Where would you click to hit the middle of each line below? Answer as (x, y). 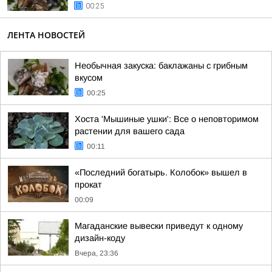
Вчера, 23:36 (97, 253)
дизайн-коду (100, 238)
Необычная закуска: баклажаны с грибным (161, 66)
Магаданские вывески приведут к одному (159, 226)
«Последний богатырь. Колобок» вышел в (161, 172)
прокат (88, 185)
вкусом (89, 78)
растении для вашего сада (130, 131)
